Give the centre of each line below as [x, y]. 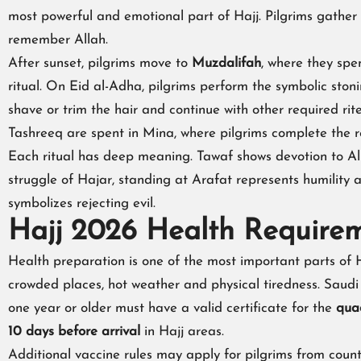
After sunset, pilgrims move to [100, 64]
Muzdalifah [226, 64]
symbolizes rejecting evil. [82, 204]
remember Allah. [58, 40]
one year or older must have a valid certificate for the [172, 309]
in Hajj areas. [182, 332]
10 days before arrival [74, 332]
